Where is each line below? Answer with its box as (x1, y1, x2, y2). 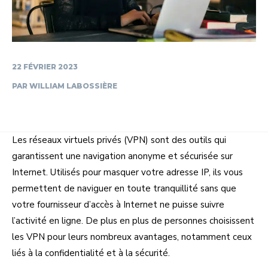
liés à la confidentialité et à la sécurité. (12, 246, 170, 259)
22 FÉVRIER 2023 (12, 62, 78, 71)
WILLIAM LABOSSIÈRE (29, 81, 117, 90)
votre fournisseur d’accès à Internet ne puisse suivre (12, 198, 224, 211)
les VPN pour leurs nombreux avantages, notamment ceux (12, 230, 252, 243)
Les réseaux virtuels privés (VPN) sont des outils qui (12, 133, 226, 146)
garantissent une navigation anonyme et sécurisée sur (12, 150, 233, 162)
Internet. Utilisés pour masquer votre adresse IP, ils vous (12, 166, 243, 178)
